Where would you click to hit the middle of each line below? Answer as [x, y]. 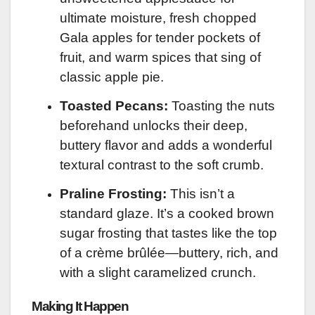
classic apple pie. [112, 77]
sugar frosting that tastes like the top [168, 233]
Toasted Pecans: [114, 106]
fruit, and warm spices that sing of [160, 58]
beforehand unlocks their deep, [154, 126]
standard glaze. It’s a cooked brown [167, 213]
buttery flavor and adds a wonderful [166, 146]
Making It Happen [80, 306]
